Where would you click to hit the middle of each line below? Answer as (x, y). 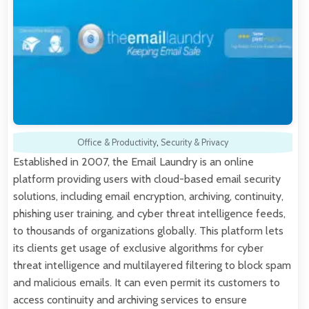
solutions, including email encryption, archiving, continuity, (148, 197)
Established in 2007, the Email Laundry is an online (133, 162)
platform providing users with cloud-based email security (147, 179)
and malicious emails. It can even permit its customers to (147, 283)
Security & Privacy (195, 143)
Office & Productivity (117, 143)
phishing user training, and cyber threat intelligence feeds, (149, 214)
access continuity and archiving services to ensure (130, 300)
